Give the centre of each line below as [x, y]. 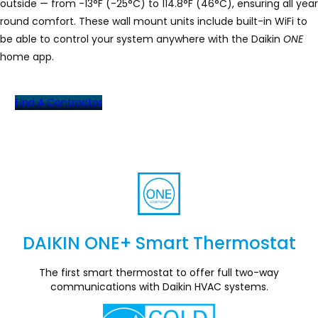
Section [182, 264]
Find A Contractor [59, 102]
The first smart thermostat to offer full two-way [159, 272]
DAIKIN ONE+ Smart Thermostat [159, 243]
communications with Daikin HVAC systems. [159, 286]
